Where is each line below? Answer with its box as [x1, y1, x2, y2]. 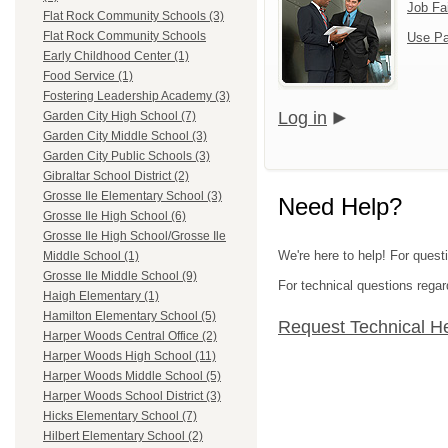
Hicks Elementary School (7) [43, 409, 197, 424]
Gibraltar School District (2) [43, 169, 189, 184]
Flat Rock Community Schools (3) [43, 9, 224, 24]
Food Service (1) [43, 69, 133, 84]
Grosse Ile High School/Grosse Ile [43, 229, 226, 244]
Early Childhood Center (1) [43, 49, 189, 64]
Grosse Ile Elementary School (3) [43, 189, 222, 204]
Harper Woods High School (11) [43, 349, 216, 364]
